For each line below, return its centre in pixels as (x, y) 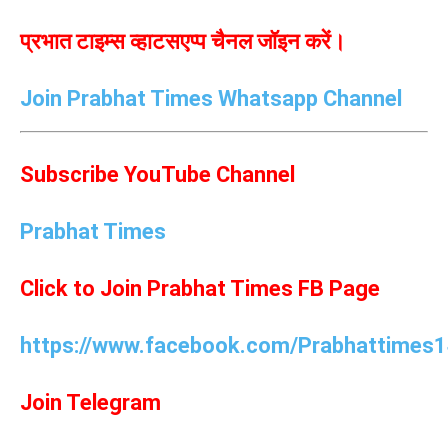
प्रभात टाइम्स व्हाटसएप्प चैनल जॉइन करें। (183, 41)
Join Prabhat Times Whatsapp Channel (211, 98)
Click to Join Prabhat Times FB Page (200, 288)
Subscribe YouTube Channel (157, 174)
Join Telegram (90, 402)
